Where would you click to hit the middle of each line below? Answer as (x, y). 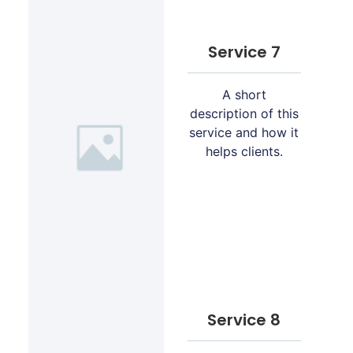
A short (244, 95)
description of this (244, 114)
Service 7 (244, 52)
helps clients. (244, 152)
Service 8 (244, 320)
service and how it (244, 133)
